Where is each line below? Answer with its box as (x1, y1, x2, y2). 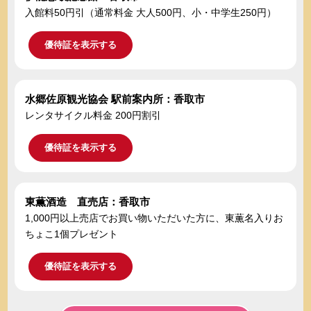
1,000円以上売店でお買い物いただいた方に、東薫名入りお (25, 212, 284, 224)
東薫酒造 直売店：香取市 (25, 196, 151, 208)
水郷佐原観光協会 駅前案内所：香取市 (25, 93, 205, 106)
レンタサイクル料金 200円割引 (25, 110, 162, 121)
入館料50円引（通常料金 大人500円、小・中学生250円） (25, 7, 277, 19)
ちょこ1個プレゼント (25, 228, 119, 240)
